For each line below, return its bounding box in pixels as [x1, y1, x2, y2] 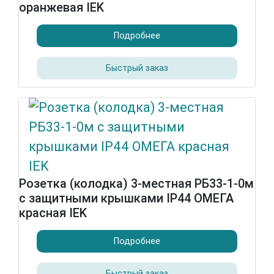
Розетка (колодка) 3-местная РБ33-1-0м [19, 176, 254, 191]
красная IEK [19, 206, 87, 220]
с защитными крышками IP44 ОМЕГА [19, 191, 234, 206]
